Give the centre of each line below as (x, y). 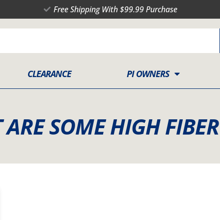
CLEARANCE (49, 73)
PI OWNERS (148, 73)
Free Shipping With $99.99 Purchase (116, 9)
